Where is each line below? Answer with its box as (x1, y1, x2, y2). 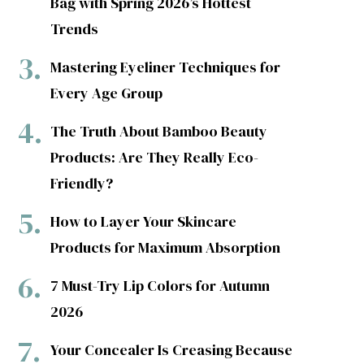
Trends (50, 19, 98, 39)
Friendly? (50, 173, 113, 193)
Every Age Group (50, 83, 162, 103)
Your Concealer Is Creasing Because (50, 340, 292, 360)
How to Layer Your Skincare (50, 211, 236, 232)
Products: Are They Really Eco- (50, 147, 258, 167)
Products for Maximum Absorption (50, 237, 280, 258)
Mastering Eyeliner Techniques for (50, 57, 280, 77)
